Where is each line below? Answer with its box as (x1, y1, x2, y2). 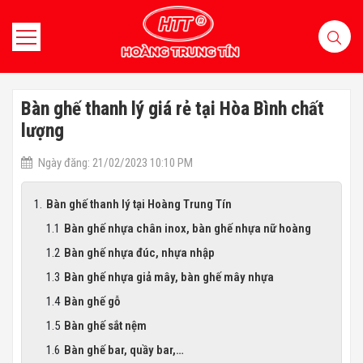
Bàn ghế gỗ (64, 294, 120, 309)
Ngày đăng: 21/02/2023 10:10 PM (38, 156, 193, 170)
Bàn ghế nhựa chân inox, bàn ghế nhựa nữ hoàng (64, 221, 311, 236)
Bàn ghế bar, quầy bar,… (64, 343, 184, 357)
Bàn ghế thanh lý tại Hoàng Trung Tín (46, 197, 232, 211)
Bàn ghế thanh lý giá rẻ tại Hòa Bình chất (21, 98, 324, 120)
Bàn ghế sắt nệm (64, 318, 147, 333)
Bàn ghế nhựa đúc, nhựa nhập (64, 246, 215, 260)
